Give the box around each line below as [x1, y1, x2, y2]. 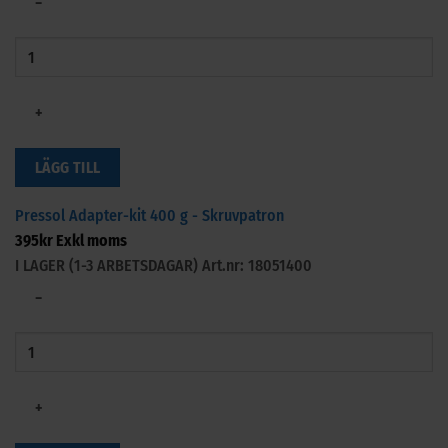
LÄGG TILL [34, 157, 101, 177]
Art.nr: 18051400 [202, 255, 312, 275]
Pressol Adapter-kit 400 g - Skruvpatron [15, 205, 284, 225]
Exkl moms [53, 230, 127, 250]
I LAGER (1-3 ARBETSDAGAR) [15, 255, 202, 275]
